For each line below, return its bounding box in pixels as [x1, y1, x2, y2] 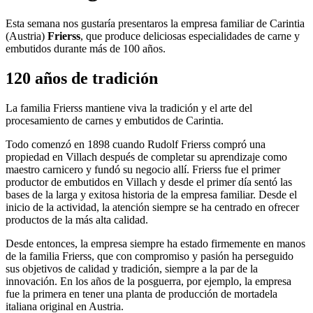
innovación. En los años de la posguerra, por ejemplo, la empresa [6, 275, 291, 287]
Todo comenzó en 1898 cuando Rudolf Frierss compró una [6, 138, 265, 150]
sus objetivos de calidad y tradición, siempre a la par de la [6, 262, 258, 275]
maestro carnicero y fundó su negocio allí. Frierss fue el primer [6, 163, 280, 175]
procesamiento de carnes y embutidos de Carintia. [6, 114, 224, 126]
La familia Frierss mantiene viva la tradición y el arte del [6, 101, 252, 114]
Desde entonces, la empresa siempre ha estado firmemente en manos [6, 237, 305, 249]
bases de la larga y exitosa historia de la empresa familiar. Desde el [6, 188, 297, 201]
